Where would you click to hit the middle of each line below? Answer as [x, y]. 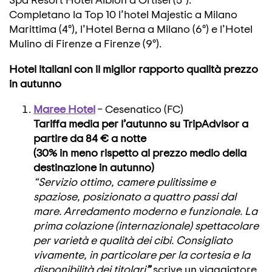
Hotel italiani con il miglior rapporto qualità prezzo [134, 69]
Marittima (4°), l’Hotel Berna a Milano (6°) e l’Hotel [131, 29]
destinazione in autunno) [94, 167]
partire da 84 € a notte [90, 138]
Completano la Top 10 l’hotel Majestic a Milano [123, 14]
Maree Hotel [64, 109]
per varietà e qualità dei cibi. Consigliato [133, 240]
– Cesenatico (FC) [139, 109]
